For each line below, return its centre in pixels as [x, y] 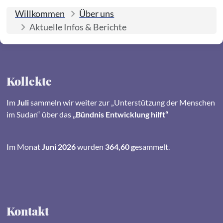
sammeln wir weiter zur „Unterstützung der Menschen [122, 102]
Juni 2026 [58, 146]
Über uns [97, 13]
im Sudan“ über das [39, 114]
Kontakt [27, 211]
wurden [90, 146]
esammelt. [152, 146]
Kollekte [29, 81]
